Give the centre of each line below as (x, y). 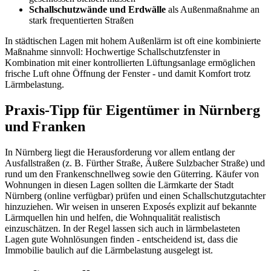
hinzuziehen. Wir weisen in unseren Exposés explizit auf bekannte (131, 206)
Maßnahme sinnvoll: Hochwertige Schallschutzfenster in (113, 52)
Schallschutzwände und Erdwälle (97, 10)
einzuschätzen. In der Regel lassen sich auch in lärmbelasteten (122, 228)
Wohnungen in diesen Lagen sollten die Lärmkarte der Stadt (119, 184)
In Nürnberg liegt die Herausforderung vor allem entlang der (120, 152)
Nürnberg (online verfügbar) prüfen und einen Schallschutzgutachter (135, 195)
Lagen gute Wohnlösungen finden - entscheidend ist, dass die (121, 239)
